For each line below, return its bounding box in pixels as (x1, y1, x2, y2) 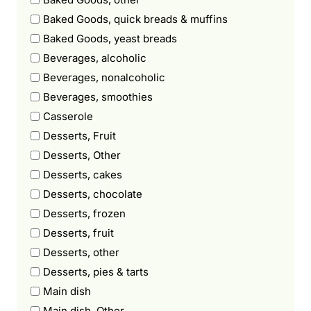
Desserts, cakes (43, 167, 122, 181)
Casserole (43, 109, 93, 123)
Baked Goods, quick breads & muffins (43, 12, 228, 26)
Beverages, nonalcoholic (43, 70, 165, 84)
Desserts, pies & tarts (43, 264, 149, 278)
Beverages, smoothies (43, 90, 153, 103)
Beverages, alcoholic (43, 51, 146, 65)
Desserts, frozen (43, 206, 126, 220)
